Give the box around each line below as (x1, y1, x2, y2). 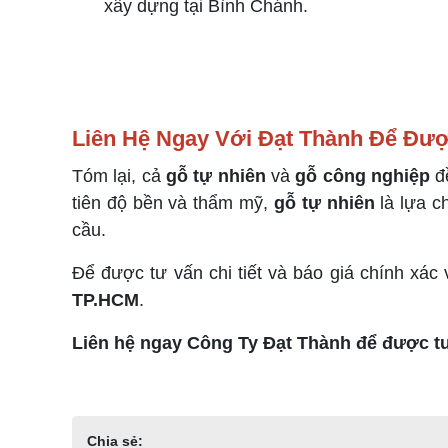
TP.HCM (72, 290, 139, 310)
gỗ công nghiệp (295, 166, 431, 186)
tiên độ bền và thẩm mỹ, (72, 193, 274, 213)
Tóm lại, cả (72, 166, 166, 186)
